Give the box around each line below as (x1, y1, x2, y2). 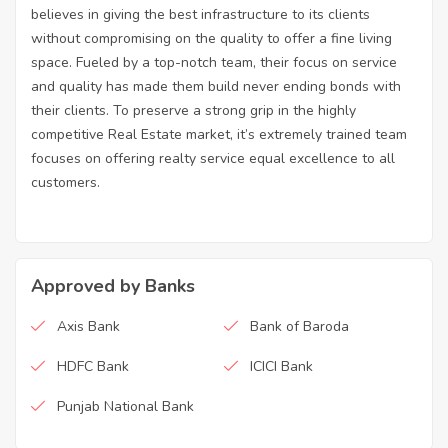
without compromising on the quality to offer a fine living (31, 29, 392, 49)
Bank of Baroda (250, 317, 349, 337)
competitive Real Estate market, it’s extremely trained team (31, 125, 407, 145)
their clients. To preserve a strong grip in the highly (31, 101, 356, 121)
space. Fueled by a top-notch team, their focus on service (31, 53, 397, 73)
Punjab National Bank (57, 397, 194, 417)
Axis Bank (57, 317, 120, 337)
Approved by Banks (31, 274, 195, 299)
